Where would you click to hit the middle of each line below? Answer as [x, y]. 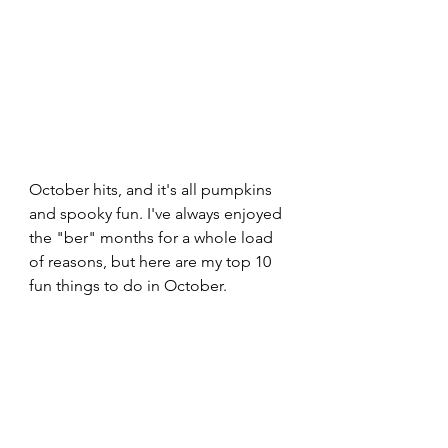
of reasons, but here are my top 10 [152, 261]
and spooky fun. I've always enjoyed [157, 213]
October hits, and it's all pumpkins [152, 189]
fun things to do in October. [128, 285]
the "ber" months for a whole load [153, 237]
